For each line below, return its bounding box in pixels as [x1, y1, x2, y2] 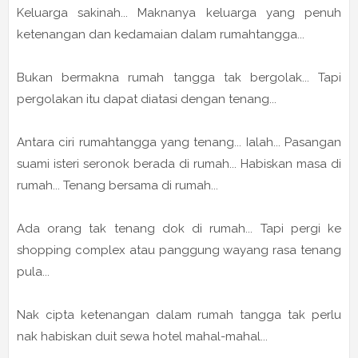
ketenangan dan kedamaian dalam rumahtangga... [17, 26, 311, 42]
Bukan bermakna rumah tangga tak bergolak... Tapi [17, 70, 341, 85]
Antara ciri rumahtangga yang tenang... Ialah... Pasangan [17, 134, 341, 149]
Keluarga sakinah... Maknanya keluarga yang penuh [17, 5, 341, 20]
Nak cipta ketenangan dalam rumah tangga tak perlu [17, 307, 341, 322]
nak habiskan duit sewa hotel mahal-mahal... [17, 328, 271, 344]
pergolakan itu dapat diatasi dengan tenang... [17, 91, 280, 106]
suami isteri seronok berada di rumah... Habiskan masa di [17, 156, 341, 171]
